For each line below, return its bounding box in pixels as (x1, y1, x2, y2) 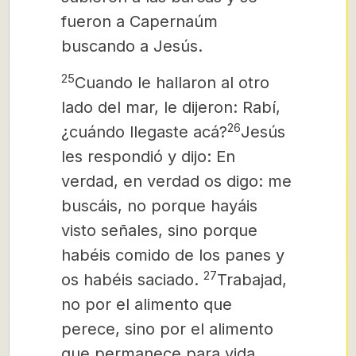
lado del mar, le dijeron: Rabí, (61, 98, 281, 117)
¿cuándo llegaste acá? (61, 122, 227, 141)
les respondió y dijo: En (61, 147, 235, 166)
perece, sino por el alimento (61, 319, 273, 339)
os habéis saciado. (61, 270, 199, 289)
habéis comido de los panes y (61, 246, 284, 265)
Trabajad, (217, 270, 287, 289)
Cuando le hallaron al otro (75, 73, 269, 92)
